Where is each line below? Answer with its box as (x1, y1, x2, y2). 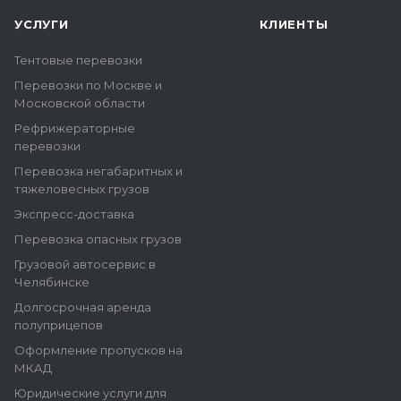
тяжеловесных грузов (14, 182, 149, 196)
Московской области (14, 96, 145, 110)
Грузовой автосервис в (14, 257, 156, 271)
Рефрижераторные (14, 121, 135, 135)
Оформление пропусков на (14, 343, 183, 357)
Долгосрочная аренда (14, 300, 151, 314)
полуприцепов (14, 318, 103, 332)
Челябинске (14, 275, 90, 289)
